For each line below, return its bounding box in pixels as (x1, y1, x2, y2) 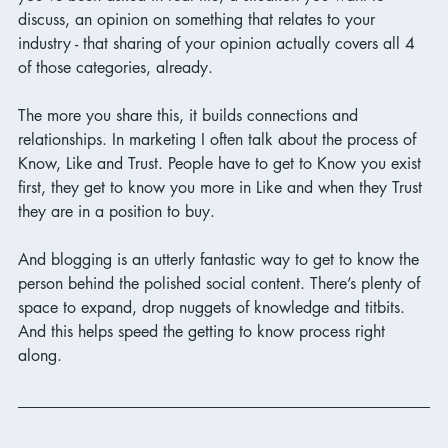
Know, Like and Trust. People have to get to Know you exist (18, 152, 426, 174)
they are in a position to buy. (18, 200, 220, 222)
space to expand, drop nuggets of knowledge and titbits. (18, 296, 410, 318)
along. (18, 344, 67, 366)
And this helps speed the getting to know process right (18, 320, 390, 342)
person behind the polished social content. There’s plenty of (18, 272, 425, 294)
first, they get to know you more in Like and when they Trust (18, 176, 427, 198)
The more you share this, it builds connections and (18, 104, 363, 126)
